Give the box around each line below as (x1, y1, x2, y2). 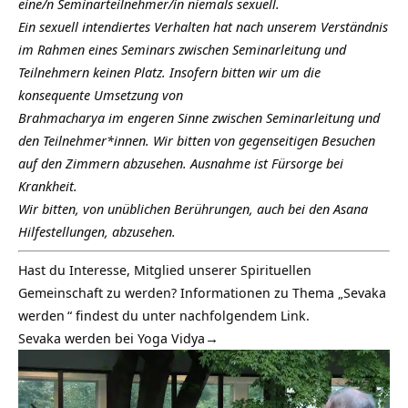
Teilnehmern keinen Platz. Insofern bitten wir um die (18, 63, 321, 82)
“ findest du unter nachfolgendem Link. (67, 306, 310, 325)
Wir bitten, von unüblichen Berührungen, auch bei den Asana (18, 199, 368, 219)
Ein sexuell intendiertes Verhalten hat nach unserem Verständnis (18, 17, 388, 36)
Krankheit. (18, 177, 77, 196)
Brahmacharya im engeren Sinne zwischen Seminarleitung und (18, 108, 380, 127)
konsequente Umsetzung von (18, 86, 183, 105)
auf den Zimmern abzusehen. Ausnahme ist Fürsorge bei (18, 154, 343, 173)
